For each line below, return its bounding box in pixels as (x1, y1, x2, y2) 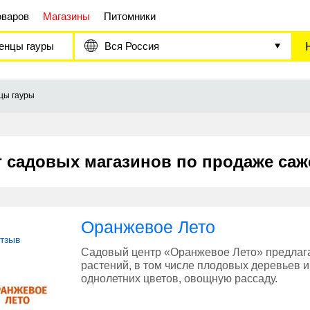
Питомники (104, 10, 156, 22)
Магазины (43, 10, 90, 22)
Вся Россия (104, 40, 159, 52)
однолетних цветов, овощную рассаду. (81, 273, 277, 285)
